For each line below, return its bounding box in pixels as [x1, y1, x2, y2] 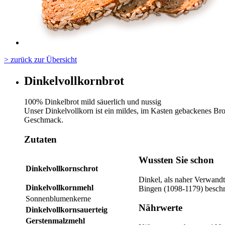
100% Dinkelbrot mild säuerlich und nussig [24, 97, 161, 106]
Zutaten [24, 134, 57, 145]
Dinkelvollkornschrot [26, 164, 98, 173]
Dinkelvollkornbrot [24, 74, 124, 87]
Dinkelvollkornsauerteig [26, 205, 107, 214]
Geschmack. [24, 116, 63, 125]
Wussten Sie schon [139, 154, 214, 165]
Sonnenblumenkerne [26, 194, 91, 203]
